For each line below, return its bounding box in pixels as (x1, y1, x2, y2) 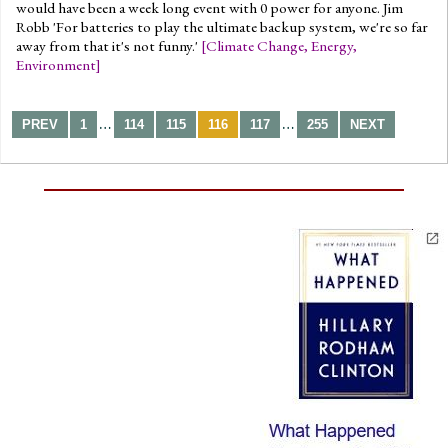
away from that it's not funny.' (16, 35, 201, 56)
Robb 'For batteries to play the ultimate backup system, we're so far (16, 16, 428, 37)
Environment (16, 54, 96, 75)
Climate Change (206, 35, 304, 56)
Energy (311, 35, 353, 56)
